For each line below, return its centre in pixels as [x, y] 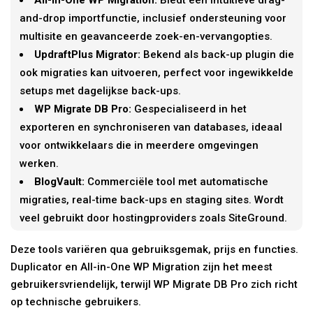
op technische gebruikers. [76, 301]
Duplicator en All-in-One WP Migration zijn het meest [142, 267]
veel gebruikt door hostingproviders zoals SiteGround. [154, 218]
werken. [39, 163]
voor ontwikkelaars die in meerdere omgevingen [139, 145]
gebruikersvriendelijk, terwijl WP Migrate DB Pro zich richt [154, 284]
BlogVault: [60, 181]
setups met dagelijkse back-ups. [101, 90]
